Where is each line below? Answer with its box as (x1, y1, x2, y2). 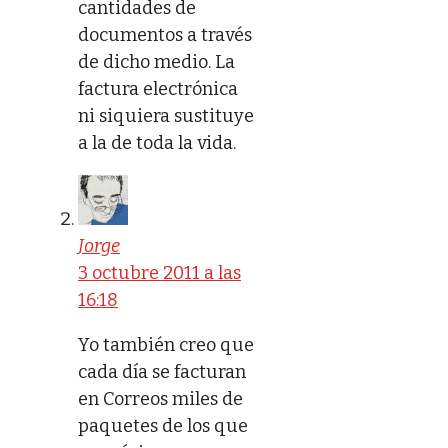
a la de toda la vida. (78, 131, 236, 154)
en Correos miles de (78, 387, 243, 410)
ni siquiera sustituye (78, 104, 254, 127)
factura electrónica (78, 77, 238, 100)
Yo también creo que (78, 333, 254, 356)
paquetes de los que (78, 414, 248, 437)
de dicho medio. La (78, 50, 235, 73)
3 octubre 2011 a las (78, 261, 241, 284)
